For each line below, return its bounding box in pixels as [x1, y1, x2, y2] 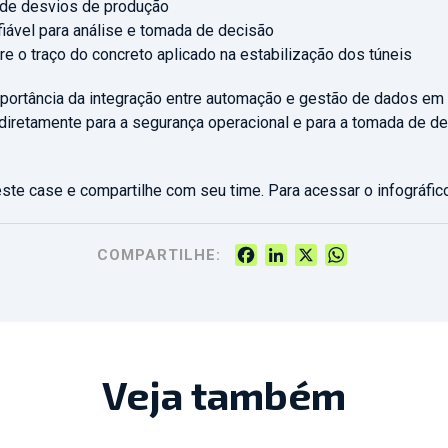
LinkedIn [287, 245, 347, 264]
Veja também [102, 370, 346, 418]
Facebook [257, 245, 326, 264]
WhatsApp [347, 245, 419, 264]
